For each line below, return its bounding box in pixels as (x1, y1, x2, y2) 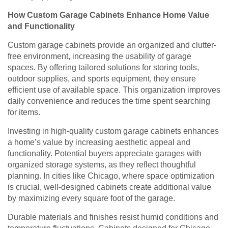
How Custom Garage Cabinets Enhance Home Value (8, 11, 209, 20)
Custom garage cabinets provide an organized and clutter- (8, 41, 216, 50)
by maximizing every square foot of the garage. (8, 194, 175, 203)
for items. (8, 108, 40, 117)
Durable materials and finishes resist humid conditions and (8, 213, 218, 222)
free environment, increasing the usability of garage (8, 52, 191, 61)
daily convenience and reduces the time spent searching (8, 97, 210, 106)
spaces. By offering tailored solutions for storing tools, (8, 63, 199, 72)
